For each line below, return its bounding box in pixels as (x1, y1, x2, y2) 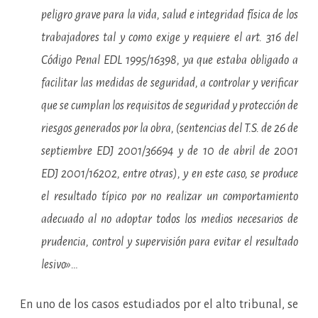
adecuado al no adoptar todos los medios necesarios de (41, 213, 298, 226)
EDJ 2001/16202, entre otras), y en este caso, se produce (41, 168, 298, 180)
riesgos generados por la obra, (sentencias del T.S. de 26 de (41, 122, 298, 135)
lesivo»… (41, 258, 78, 271)
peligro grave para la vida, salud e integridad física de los (41, 9, 298, 21)
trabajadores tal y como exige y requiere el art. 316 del (41, 31, 298, 44)
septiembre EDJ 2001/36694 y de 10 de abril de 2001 (41, 145, 298, 158)
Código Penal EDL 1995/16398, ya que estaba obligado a (41, 54, 298, 67)
